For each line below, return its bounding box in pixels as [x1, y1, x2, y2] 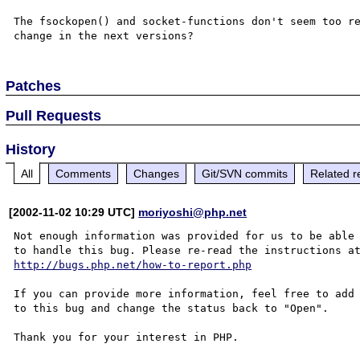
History [6, 141, 56, 157]
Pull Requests [6, 107, 102, 124]
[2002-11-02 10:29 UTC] [9, 205, 139, 219]
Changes [133, 166, 180, 180]
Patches [6, 77, 62, 94]
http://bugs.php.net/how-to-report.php [14, 258, 252, 271]
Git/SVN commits [202, 166, 288, 180]
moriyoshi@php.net [138, 205, 247, 219]
